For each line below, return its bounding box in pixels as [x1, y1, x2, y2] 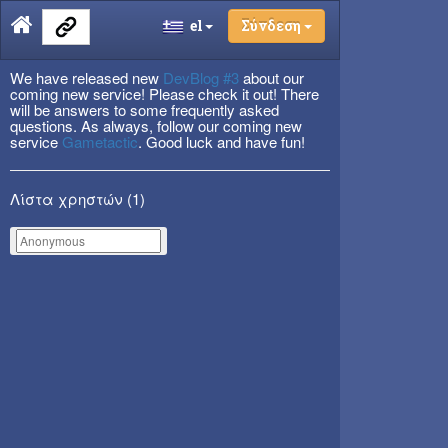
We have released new [10, 67, 163, 88]
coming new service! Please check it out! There [10, 83, 319, 104]
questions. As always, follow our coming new [10, 115, 302, 136]
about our [239, 67, 304, 88]
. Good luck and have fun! [138, 131, 305, 152]
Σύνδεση [241, 16, 301, 35]
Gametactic [62, 131, 138, 152]
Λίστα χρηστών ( [10, 188, 132, 209]
